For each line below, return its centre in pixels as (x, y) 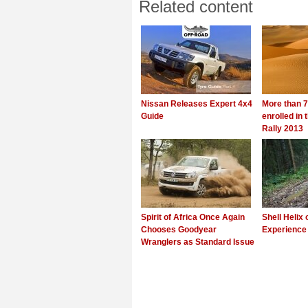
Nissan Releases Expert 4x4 (197, 104)
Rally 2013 (283, 129)
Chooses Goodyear (179, 230)
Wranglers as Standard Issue (198, 242)
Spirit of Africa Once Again (193, 217)
